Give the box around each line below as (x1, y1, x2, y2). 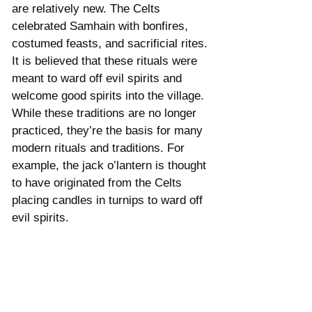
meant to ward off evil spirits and (12, 71, 185, 85)
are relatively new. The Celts (12, 1, 164, 15)
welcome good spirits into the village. (12, 88, 208, 102)
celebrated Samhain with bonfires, (12, 19, 192, 33)
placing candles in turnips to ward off (12, 193, 206, 207)
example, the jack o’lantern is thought (12, 158, 210, 172)
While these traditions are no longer (12, 106, 200, 120)
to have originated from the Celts (12, 175, 185, 189)
